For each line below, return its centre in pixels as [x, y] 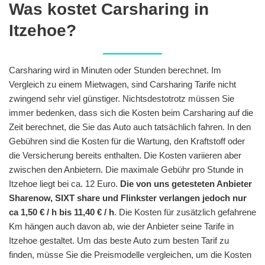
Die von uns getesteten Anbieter [186, 183]
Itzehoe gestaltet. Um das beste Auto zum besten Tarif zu [119, 240]
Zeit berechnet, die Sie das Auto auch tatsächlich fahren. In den [130, 127]
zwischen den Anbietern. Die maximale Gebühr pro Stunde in [126, 169]
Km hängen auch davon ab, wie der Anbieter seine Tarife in [121, 226]
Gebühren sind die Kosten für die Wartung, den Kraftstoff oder [127, 141]
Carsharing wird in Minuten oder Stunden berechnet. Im [115, 70]
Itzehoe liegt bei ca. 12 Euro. [64, 183]
